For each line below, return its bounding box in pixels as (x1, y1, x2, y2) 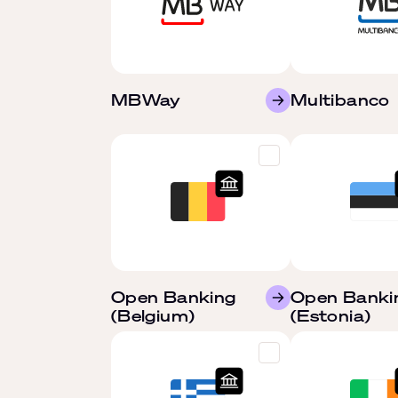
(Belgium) (111, 305, 195, 326)
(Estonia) (291, 305, 371, 326)
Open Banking (111, 286, 236, 307)
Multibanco (291, 89, 390, 110)
